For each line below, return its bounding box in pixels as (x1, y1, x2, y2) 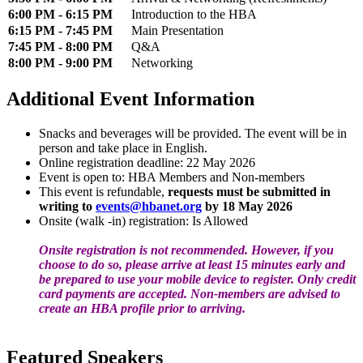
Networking (131, 56, 193, 70)
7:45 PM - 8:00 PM (8, 40, 113, 54)
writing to (39, 199, 96, 214)
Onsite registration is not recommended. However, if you (39, 243, 334, 258)
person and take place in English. (39, 141, 207, 156)
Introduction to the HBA (131, 7, 257, 22)
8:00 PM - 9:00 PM (8, 56, 113, 70)
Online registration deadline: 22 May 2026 (39, 156, 255, 170)
